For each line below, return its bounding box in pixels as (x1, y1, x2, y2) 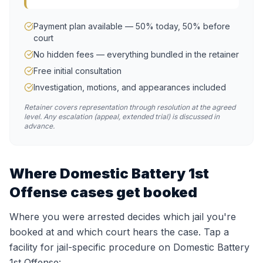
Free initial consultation (33, 66, 122, 76)
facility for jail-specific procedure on (9, 241, 173, 253)
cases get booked (68, 184, 197, 201)
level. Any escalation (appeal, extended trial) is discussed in (24, 112, 220, 121)
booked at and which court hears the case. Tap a (9, 226, 229, 238)
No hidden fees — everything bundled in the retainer (33, 49, 239, 59)
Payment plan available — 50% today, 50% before (33, 21, 230, 31)
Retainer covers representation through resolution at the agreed (24, 103, 235, 112)
